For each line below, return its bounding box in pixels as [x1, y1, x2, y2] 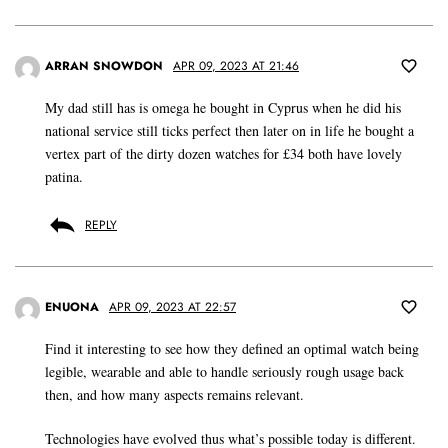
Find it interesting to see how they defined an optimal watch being [45, 338, 419, 358]
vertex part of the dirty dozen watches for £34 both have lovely [45, 143, 402, 163]
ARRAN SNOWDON [45, 56, 163, 75]
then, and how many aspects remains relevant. [45, 384, 304, 404]
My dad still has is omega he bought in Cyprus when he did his [45, 97, 401, 117]
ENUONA [45, 297, 99, 316]
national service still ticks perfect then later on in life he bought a [45, 120, 414, 140]
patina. [45, 166, 83, 186]
